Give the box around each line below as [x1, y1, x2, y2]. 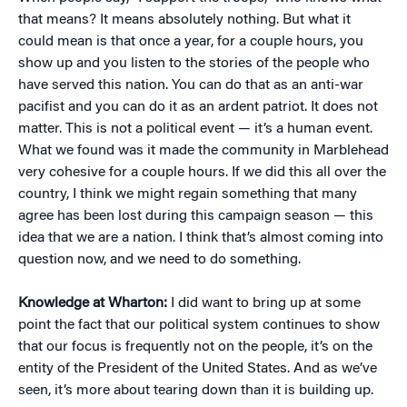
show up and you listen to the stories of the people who [18, 56, 370, 71]
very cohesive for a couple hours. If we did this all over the [18, 165, 386, 180]
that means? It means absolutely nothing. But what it [18, 13, 351, 27]
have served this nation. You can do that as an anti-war [18, 78, 363, 93]
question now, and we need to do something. [18, 253, 301, 267]
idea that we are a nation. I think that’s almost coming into [18, 231, 383, 245]
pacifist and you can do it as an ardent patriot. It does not [18, 100, 378, 114]
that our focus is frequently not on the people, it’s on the [18, 340, 372, 354]
